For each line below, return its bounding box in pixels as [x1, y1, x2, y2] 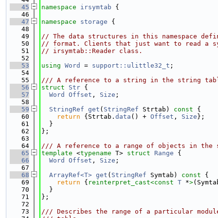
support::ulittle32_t [92, 62, 170, 69]
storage [80, 18, 108, 25]
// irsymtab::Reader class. [41, 47, 143, 54]
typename [80, 149, 111, 157]
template [41, 149, 73, 157]
